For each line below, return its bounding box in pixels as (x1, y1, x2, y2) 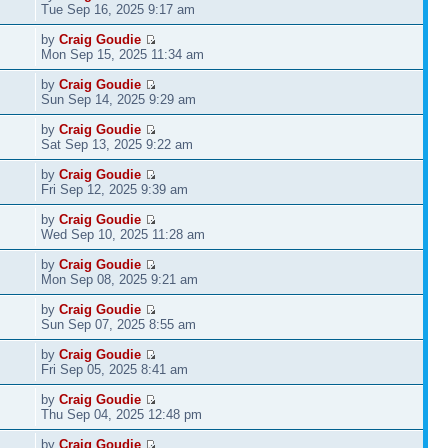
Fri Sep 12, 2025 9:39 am (41, 181, 189, 197)
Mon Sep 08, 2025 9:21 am (41, 271, 199, 287)
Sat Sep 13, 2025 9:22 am (41, 136, 194, 152)
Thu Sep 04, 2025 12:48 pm (41, 406, 203, 422)
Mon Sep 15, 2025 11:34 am (41, 46, 205, 62)
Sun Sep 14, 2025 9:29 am (41, 91, 197, 107)
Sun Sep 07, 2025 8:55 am (41, 316, 197, 332)
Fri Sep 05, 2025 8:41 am (41, 361, 189, 377)
